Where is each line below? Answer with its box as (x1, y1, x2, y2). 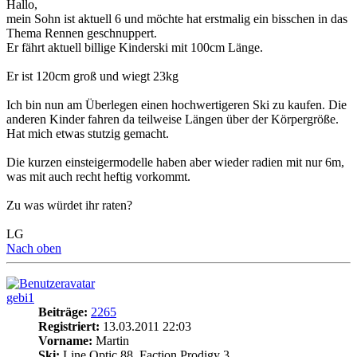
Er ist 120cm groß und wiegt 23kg (6, 69, 178, 84)
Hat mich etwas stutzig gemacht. (6, 127, 169, 141)
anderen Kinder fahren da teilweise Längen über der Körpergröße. (6, 112, 339, 127)
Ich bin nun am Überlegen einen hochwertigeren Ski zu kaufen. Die (6, 98, 347, 112)
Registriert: (38, 320, 100, 334)
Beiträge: (38, 305, 88, 320)
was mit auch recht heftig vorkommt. (6, 170, 190, 184)
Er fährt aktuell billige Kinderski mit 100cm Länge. (6, 41, 263, 55)
